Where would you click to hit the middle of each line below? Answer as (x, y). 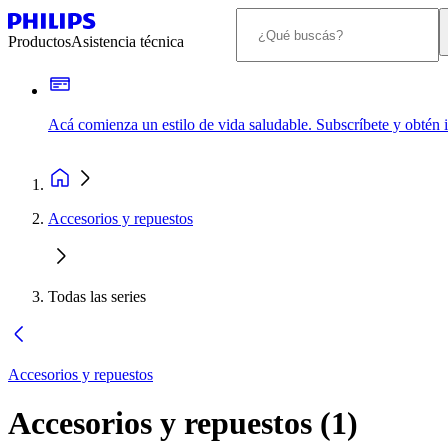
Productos (39, 41)
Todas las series (97, 296)
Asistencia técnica (127, 41)
